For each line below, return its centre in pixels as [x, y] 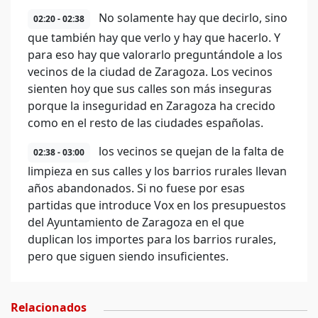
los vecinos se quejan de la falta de [190, 151]
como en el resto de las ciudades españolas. [146, 123]
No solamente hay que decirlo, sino [192, 18]
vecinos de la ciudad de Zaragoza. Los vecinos [150, 72]
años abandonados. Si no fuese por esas [136, 188]
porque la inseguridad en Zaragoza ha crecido [152, 106]
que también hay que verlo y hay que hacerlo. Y [154, 38]
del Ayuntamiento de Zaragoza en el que [136, 222]
